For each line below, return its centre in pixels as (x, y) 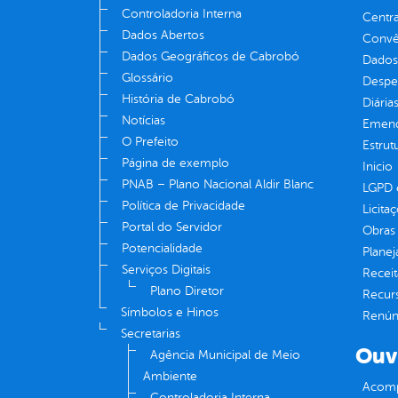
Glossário (147, 77)
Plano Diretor (187, 291)
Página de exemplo (175, 163)
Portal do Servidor (172, 227)
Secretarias (151, 333)
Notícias (143, 120)
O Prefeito (150, 141)
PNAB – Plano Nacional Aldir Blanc (218, 184)
